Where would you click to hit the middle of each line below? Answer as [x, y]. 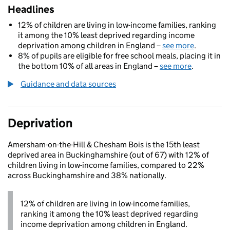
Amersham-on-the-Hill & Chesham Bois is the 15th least [104, 145]
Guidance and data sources [68, 84]
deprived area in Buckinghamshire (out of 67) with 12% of [108, 155]
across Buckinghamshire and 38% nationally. [87, 175]
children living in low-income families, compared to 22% [106, 165]
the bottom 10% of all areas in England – [89, 66]
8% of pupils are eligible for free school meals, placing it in [119, 56]
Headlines [31, 9]
